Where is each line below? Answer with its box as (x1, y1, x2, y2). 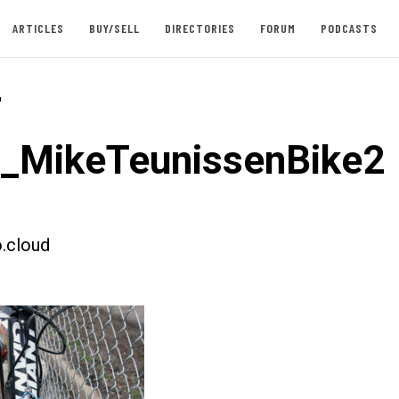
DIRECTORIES (164, 20, 235, 36)
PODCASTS (320, 20, 378, 36)
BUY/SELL (88, 20, 140, 36)
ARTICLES (12, 20, 64, 36)
